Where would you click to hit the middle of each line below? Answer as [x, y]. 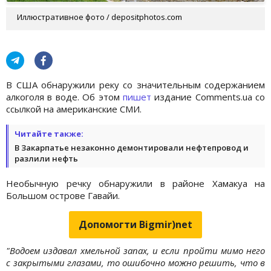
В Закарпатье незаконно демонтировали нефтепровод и [132, 147]
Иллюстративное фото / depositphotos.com [100, 17]
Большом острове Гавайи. [63, 195]
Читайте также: [49, 133]
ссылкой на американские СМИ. [74, 109]
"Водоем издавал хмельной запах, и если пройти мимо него [135, 250]
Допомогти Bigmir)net [135, 224]
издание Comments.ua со [208, 96]
